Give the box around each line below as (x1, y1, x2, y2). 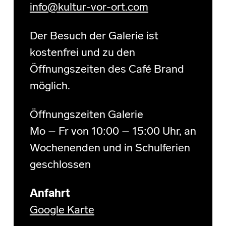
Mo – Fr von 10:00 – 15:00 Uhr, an (29, 126, 196, 138)
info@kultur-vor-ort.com (29, 2, 148, 14)
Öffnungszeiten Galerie (29, 109, 143, 122)
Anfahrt (29, 188, 70, 200)
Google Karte (29, 205, 94, 217)
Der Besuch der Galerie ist (29, 31, 158, 43)
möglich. (29, 81, 70, 93)
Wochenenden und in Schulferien (29, 143, 190, 155)
